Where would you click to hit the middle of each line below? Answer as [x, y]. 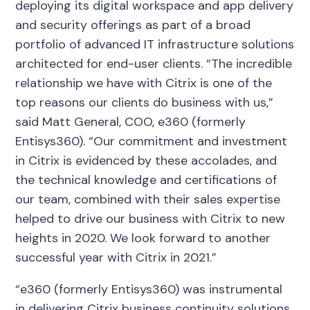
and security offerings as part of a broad [133, 25]
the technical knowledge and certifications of [146, 180]
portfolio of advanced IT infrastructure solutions [155, 44]
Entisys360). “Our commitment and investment [152, 141]
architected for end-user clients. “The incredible [154, 63]
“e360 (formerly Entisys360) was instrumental [149, 289]
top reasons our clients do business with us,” [145, 102]
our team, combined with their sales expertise [148, 199]
